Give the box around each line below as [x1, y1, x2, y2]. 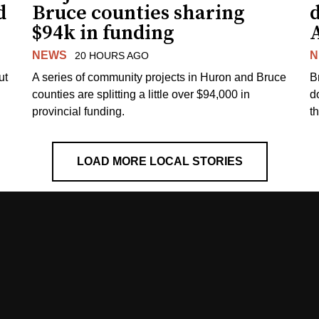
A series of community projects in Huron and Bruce [32, 70, 287, 83]
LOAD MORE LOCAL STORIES [76, 155, 243, 167]
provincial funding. [32, 105, 125, 117]
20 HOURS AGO [74, 49, 149, 61]
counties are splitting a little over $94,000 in [32, 88, 251, 100]
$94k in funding [32, 20, 175, 46]
